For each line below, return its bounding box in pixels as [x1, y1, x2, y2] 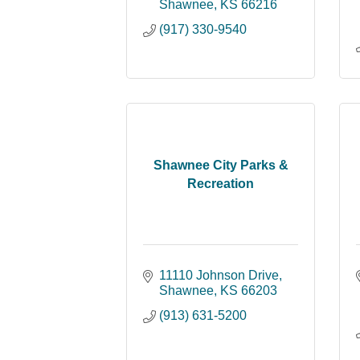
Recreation [187, 176, 254, 190]
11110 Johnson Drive [159, 268, 279, 282]
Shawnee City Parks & [153, 157, 288, 172]
